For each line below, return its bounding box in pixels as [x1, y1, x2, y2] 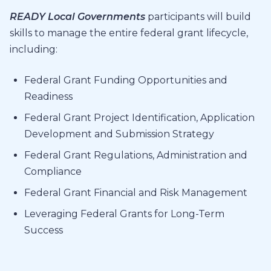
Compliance [24, 166, 84, 177]
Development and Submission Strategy [24, 128, 214, 140]
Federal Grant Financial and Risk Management [24, 187, 250, 198]
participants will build [148, 11, 251, 22]
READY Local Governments [10, 11, 148, 22]
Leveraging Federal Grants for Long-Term [24, 208, 224, 220]
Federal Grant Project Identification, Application [24, 112, 255, 123]
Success [24, 224, 63, 236]
